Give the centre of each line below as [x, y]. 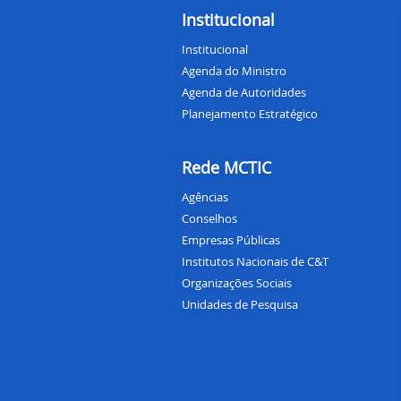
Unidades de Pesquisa [240, 305]
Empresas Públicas [231, 240]
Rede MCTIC [226, 168]
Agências [205, 197]
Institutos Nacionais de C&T [255, 262]
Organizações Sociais [237, 283]
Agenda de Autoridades [244, 93]
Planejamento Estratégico [250, 114]
